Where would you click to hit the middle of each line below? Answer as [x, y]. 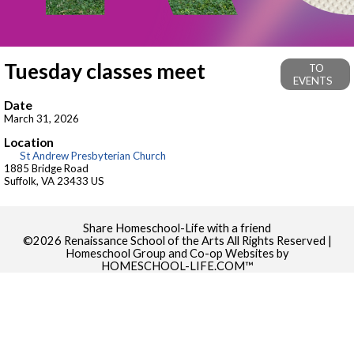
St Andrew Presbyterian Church [91, 156]
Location [29, 143]
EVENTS [313, 81]
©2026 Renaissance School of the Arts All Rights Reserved [175, 240]
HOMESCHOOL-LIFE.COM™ [177, 265]
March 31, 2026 [41, 118]
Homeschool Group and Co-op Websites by [177, 253]
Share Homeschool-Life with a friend [177, 228]
